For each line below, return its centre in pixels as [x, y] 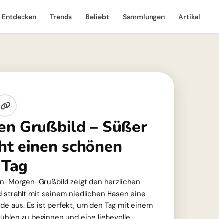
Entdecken [19, 17]
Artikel [189, 17]
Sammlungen [144, 17]
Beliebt [97, 17]
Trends [61, 17]
